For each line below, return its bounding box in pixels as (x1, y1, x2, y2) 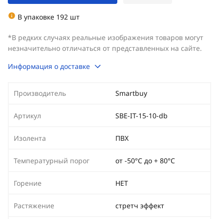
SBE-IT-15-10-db (115, 111, 168, 120)
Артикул (14, 111, 41, 120)
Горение (14, 178, 42, 188)
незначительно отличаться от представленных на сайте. (8, 44, 202, 53)
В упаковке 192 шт (18, 12, 80, 22)
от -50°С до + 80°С (115, 156, 175, 165)
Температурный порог (14, 156, 89, 165)
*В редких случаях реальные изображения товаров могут (8, 33, 203, 42)
